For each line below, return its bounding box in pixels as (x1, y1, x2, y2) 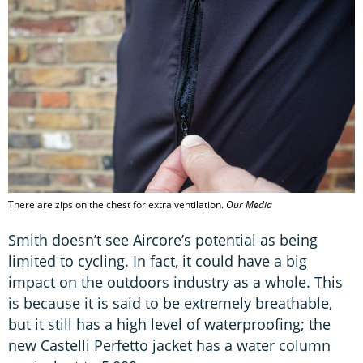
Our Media (226, 197, 272, 211)
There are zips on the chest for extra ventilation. (8, 197, 226, 211)
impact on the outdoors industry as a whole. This (8, 271, 343, 292)
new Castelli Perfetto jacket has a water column (8, 335, 331, 355)
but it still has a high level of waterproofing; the (8, 314, 331, 334)
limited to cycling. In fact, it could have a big (8, 250, 307, 271)
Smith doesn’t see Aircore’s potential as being (8, 229, 318, 250)
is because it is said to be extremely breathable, (8, 293, 332, 313)
